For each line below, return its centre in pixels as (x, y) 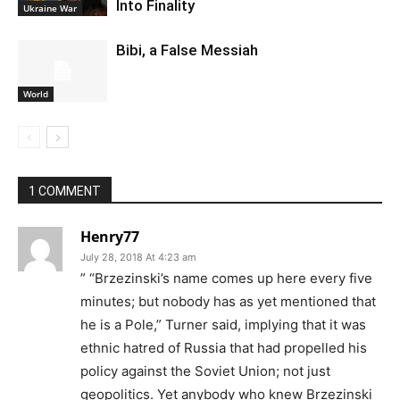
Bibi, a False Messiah (187, 50)
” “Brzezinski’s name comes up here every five (226, 278)
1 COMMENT (65, 191)
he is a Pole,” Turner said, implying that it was (223, 324)
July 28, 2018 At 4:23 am (138, 257)
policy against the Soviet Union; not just (205, 371)
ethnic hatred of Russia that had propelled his (224, 347)
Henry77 (110, 236)
